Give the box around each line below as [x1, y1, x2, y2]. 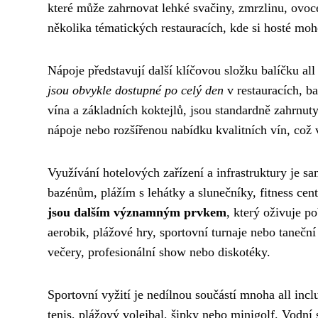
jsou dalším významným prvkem [48, 205, 226, 220]
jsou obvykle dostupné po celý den [48, 83, 224, 98]
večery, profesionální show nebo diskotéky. [48, 245, 270, 260]
